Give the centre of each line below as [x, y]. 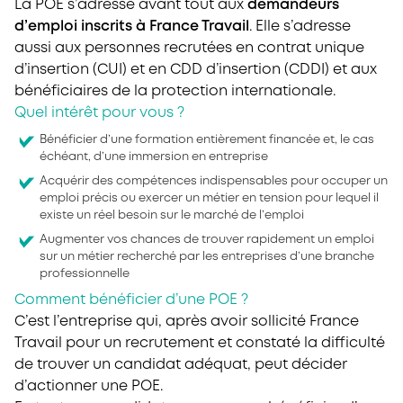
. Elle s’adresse [300, 27]
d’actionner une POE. [89, 386]
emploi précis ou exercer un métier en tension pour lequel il [209, 198]
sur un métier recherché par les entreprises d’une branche [207, 257]
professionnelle [85, 274]
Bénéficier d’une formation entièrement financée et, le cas [207, 140]
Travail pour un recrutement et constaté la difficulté [200, 343]
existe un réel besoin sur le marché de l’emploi [172, 215]
